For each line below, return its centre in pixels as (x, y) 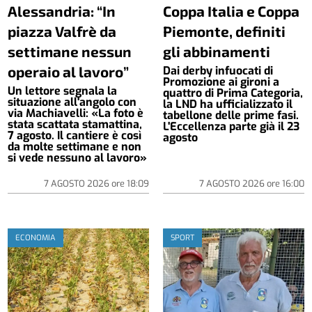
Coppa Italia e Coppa (231, 10)
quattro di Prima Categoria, (233, 93)
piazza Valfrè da (62, 31)
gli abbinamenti (217, 51)
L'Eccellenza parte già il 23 (231, 126)
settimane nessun (70, 51)
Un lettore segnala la (63, 91)
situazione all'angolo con (72, 102)
